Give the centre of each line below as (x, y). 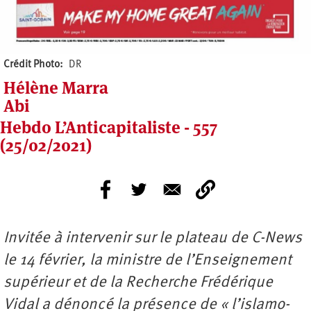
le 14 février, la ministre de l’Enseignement (148, 261)
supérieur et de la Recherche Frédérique (138, 283)
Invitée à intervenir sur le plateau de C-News (153, 239)
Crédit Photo (32, 65)
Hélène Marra (56, 88)
